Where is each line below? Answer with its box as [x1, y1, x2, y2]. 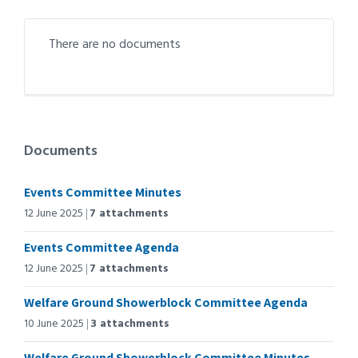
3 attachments [90, 315, 169, 333]
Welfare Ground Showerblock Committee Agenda [24, 294, 308, 311]
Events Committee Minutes [24, 184, 181, 201]
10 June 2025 [24, 315, 84, 333]
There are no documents [49, 34, 181, 55]
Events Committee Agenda [24, 239, 179, 256]
